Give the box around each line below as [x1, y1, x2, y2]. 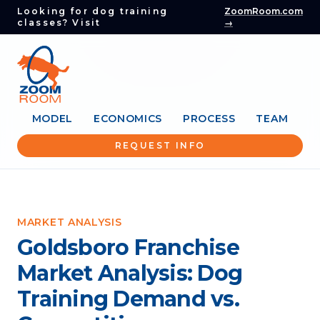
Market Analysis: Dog [17, 260, 242, 286]
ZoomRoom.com [224, 6, 303, 16]
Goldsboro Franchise [17, 234, 239, 261]
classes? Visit [17, 17, 101, 28]
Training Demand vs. [17, 286, 239, 312]
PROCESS [182, 112, 236, 125]
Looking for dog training [17, 6, 168, 16]
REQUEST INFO [114, 140, 206, 151]
